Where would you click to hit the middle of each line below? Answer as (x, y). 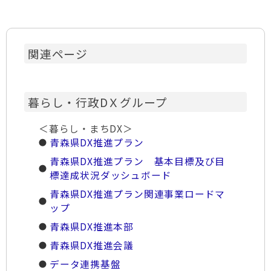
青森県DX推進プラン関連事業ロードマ (138, 194)
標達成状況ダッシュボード (111, 175)
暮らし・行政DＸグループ (98, 102)
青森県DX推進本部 (92, 227)
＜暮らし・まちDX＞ (86, 129)
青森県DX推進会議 (92, 245)
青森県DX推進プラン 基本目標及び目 (138, 161)
